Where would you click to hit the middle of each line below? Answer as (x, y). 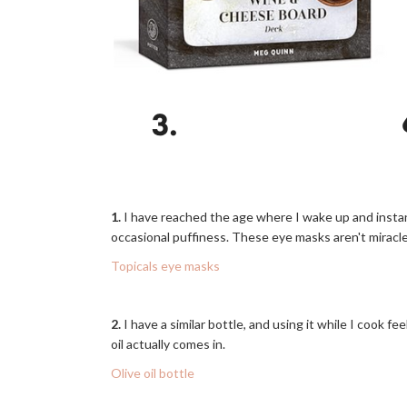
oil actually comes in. (169, 344)
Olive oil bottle (153, 373)
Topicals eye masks (165, 266)
